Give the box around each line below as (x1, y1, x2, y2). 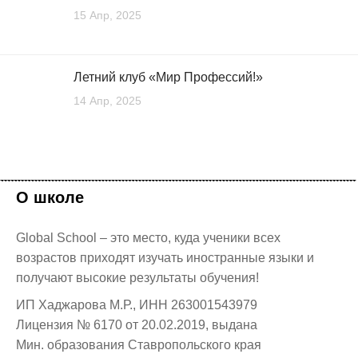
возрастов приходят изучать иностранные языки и (16, 250, 314, 265)
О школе (16, 188, 84, 206)
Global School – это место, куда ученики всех (16, 230, 280, 245)
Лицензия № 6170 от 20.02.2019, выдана (16, 318, 257, 332)
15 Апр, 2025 (74, 8, 141, 22)
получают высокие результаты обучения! (16, 270, 259, 284)
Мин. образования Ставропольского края (16, 338, 261, 352)
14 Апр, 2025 (74, 93, 141, 107)
